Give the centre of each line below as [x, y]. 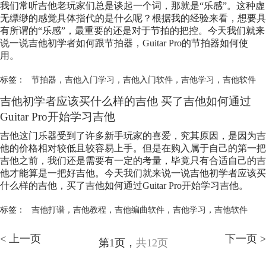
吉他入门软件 [148, 79]
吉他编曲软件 [139, 209]
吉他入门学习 [89, 79]
